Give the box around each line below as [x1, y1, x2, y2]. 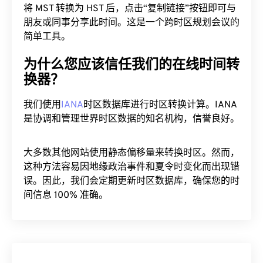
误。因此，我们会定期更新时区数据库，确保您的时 [23, 176, 240, 187]
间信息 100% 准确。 [23, 190, 108, 201]
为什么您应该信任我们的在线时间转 [23, 57, 240, 74]
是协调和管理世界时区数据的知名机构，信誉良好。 [23, 113, 240, 125]
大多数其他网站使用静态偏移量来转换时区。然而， [23, 147, 240, 159]
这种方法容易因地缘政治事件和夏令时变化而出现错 [23, 161, 240, 173]
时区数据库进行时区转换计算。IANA [83, 99, 237, 111]
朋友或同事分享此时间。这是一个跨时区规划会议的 [23, 17, 240, 29]
